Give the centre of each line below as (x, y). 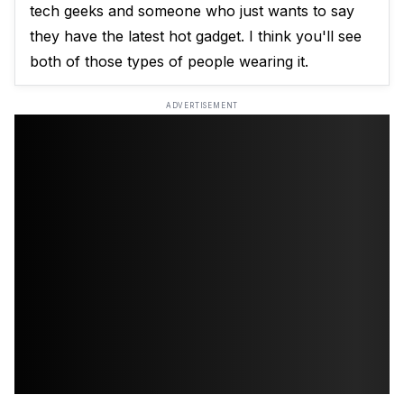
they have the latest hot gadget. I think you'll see (196, 37)
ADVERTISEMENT (202, 106)
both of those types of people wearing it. (169, 62)
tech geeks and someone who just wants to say (192, 11)
